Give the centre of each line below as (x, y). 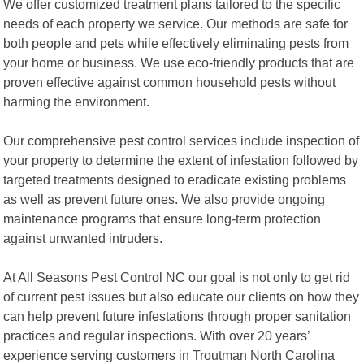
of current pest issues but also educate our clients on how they (182, 296)
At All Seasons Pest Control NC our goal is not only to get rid (177, 277)
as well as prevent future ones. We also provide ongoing (165, 199)
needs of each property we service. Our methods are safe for (176, 23)
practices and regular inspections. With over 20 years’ (157, 335)
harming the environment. (77, 101)
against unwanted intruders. (83, 238)
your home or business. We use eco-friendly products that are (179, 62)
